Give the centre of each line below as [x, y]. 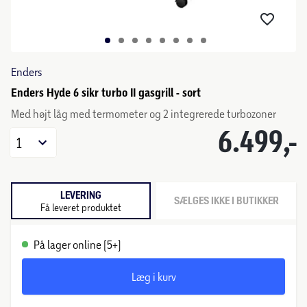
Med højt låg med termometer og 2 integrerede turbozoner [144, 113]
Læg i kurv [153, 277]
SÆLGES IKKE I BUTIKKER [226, 201]
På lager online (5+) [77, 244]
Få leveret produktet [81, 207]
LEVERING [81, 195]
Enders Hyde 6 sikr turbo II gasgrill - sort [106, 93]
